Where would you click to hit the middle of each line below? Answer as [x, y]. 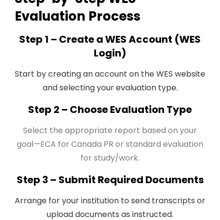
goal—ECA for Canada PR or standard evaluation [110, 144]
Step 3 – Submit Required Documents [110, 180]
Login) [110, 53]
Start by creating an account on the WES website [110, 74]
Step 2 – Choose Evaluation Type [110, 110]
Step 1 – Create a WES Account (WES [110, 39]
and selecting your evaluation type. [110, 88]
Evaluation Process [78, 16]
